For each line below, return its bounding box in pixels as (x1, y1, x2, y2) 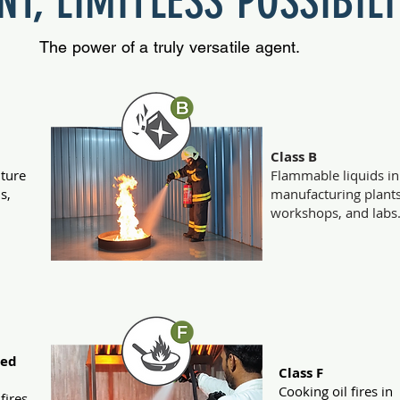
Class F (279, 363, 323, 382)
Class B (271, 147, 317, 166)
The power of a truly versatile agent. (39, 37, 301, 56)
